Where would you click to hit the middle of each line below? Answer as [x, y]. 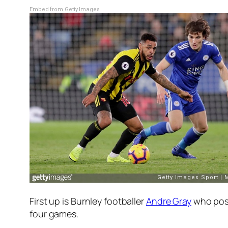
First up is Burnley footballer [88, 201]
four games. [54, 213]
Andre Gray [168, 201]
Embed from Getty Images [65, 9]
